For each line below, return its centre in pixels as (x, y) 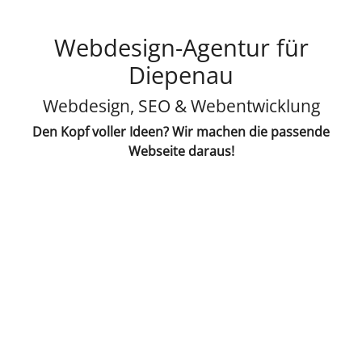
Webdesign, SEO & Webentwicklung (181, 105)
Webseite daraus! (181, 151)
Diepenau (181, 75)
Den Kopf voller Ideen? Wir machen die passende (181, 131)
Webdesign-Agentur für (181, 47)
